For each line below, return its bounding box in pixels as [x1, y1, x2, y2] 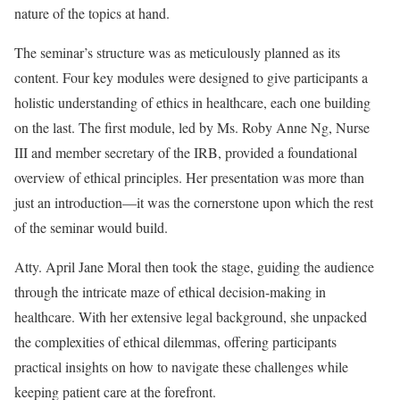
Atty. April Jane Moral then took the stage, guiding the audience [14, 257, 374, 277]
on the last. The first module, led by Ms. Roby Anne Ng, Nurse [14, 118, 370, 137]
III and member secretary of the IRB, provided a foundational [14, 143, 357, 162]
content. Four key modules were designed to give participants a [14, 68, 368, 87]
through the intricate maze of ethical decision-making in [14, 282, 326, 302]
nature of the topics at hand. [14, 4, 170, 23]
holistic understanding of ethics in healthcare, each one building [14, 93, 371, 112]
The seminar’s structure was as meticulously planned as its [14, 43, 340, 62]
